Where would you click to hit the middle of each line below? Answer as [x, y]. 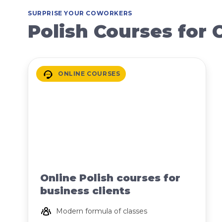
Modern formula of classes [102, 211]
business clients [85, 191]
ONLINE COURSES [89, 74]
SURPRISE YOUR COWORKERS [80, 13]
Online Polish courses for [110, 178]
